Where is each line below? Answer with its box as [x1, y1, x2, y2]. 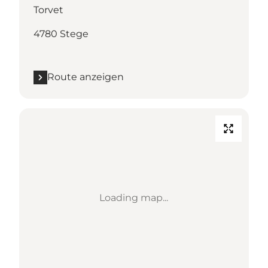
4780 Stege [33, 28, 89, 40]
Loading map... [99, 192, 169, 204]
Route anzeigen [47, 71, 124, 83]
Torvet [33, 4, 63, 16]
